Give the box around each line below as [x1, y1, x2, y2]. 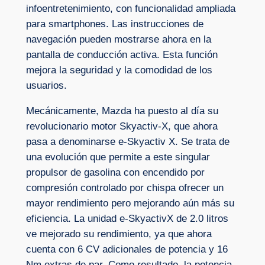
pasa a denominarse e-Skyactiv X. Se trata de [25, 136, 230, 148]
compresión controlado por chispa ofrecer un [25, 182, 224, 194]
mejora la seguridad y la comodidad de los [25, 64, 212, 76]
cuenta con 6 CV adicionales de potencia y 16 [25, 244, 228, 256]
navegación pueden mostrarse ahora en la [25, 34, 211, 46]
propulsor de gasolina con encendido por [25, 167, 205, 179]
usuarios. [25, 80, 67, 92]
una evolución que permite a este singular [25, 151, 210, 163]
